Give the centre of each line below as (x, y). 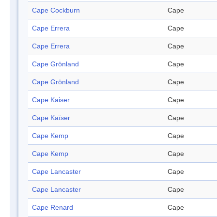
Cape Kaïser (51, 118)
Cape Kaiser (51, 100)
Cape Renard (53, 208)
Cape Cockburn (56, 10)
